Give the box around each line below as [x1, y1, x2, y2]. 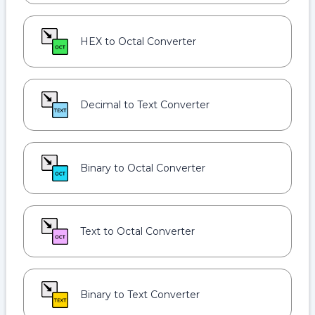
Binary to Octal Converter [80, 162, 205, 174]
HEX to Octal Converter [80, 35, 196, 48]
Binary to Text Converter [80, 288, 200, 301]
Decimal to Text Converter [80, 98, 210, 111]
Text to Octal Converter [80, 225, 195, 238]
